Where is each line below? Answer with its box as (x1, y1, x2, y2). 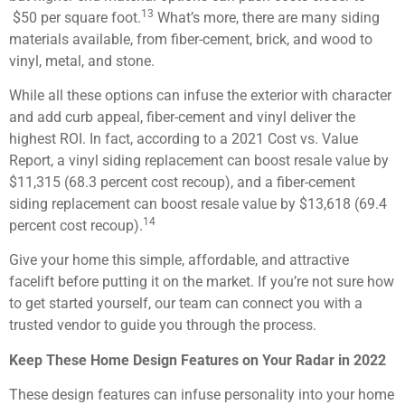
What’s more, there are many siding (154, 8, 380, 26)
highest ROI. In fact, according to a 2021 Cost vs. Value (9, 129, 358, 147)
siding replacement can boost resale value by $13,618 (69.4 (9, 194, 387, 212)
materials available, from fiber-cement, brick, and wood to (9, 30, 372, 48)
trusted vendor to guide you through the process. (9, 316, 316, 334)
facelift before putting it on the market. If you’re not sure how (9, 273, 394, 291)
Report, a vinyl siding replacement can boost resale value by (9, 151, 389, 169)
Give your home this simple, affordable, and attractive (9, 251, 349, 269)
